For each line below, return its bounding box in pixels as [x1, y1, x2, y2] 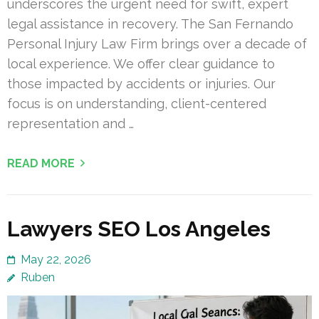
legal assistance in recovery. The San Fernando [7, 16, 293, 32]
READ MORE [7, 157, 75, 171]
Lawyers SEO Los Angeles [7, 216, 271, 242]
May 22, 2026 [21, 253, 91, 267]
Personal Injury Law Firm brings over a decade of [7, 36, 307, 52]
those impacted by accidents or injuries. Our [7, 76, 276, 92]
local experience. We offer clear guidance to [7, 56, 275, 72]
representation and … [7, 116, 134, 132]
